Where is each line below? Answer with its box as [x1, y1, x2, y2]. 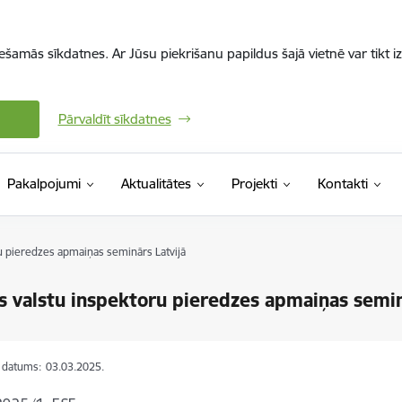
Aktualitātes [120, 175, 191, 192]
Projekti [231, 175, 277, 192]
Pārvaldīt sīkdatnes [57, 110, 171, 127]
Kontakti [317, 175, 368, 192]
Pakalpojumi [6, 175, 81, 192]
